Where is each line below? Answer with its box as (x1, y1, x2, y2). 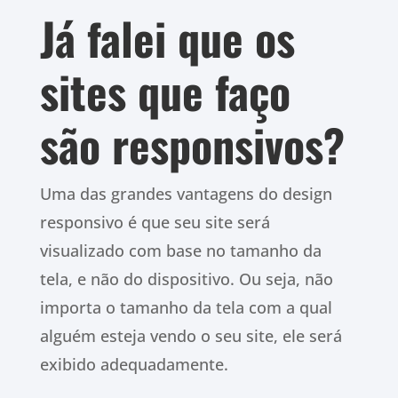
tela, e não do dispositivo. (39, 268, 239, 291)
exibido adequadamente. (39, 354, 228, 376)
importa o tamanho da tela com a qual (39, 297, 332, 319)
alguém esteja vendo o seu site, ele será (39, 325, 342, 347)
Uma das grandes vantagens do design (39, 183, 332, 205)
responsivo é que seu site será (39, 211, 270, 234)
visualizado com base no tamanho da (39, 240, 322, 262)
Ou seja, (238, 268, 305, 291)
